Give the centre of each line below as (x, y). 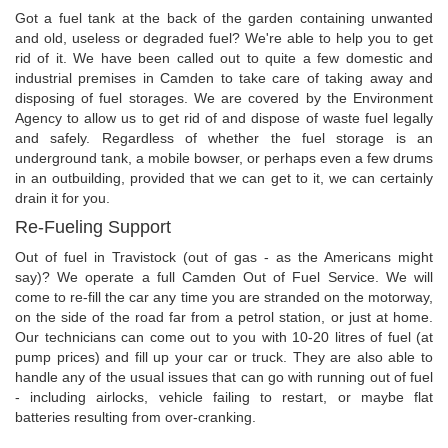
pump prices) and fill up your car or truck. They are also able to (224, 357)
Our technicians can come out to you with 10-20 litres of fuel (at (224, 337)
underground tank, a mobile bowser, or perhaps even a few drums (224, 158)
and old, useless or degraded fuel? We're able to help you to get (224, 38)
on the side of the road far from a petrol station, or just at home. (224, 317)
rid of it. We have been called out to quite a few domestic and (224, 58)
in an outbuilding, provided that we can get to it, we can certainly (224, 178)
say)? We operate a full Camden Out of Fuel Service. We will (224, 277)
